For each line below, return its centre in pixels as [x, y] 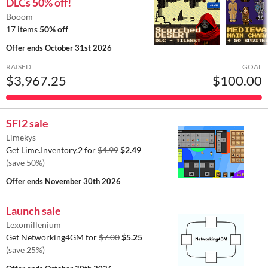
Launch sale [33, 211]
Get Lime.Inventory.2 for [52, 150]
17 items [23, 29]
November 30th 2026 [83, 182]
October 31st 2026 [78, 48]
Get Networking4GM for [52, 237]
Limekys [21, 138]
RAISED [19, 67]
